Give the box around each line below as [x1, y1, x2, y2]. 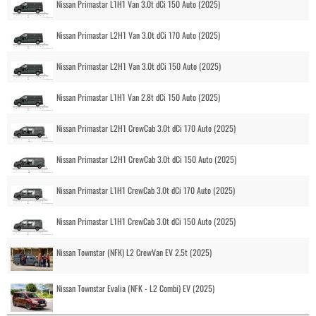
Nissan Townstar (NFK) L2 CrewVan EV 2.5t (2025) [56, 245, 212, 258]
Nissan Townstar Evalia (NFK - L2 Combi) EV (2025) [56, 281, 214, 294]
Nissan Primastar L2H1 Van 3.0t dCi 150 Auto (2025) [56, 59, 221, 72]
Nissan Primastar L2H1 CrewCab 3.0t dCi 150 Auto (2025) [56, 152, 236, 165]
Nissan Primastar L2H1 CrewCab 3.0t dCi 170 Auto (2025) [56, 121, 236, 134]
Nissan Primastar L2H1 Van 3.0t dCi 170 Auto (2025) [56, 28, 220, 41]
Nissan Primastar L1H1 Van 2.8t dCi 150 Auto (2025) [56, 90, 220, 103]
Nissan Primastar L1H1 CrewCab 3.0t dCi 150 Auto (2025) [56, 214, 236, 227]
